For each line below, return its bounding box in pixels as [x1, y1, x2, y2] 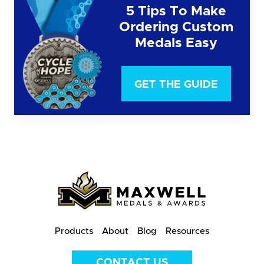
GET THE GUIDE [134, 79, 218, 90]
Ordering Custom [119, 20, 233, 34]
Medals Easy [135, 36, 217, 50]
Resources [166, 226, 209, 236]
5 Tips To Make [126, 4, 226, 18]
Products [55, 226, 93, 236]
